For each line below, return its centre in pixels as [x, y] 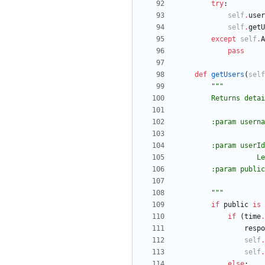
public [236, 205]
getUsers [228, 75]
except [224, 39]
